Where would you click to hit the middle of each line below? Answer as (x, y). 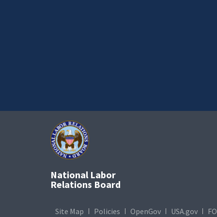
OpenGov (146, 211)
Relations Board (85, 184)
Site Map (70, 211)
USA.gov (184, 211)
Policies (107, 211)
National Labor (83, 174)
